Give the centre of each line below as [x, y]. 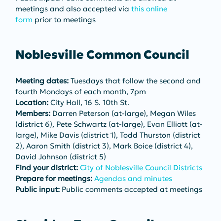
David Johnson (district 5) [60, 156]
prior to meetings [64, 19]
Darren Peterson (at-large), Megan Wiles [124, 113]
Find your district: [46, 167]
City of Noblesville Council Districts [141, 167]
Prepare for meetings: [54, 178]
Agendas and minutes [133, 178]
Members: [33, 113]
